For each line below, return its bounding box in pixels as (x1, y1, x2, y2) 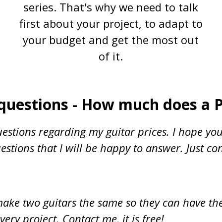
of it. (99, 49, 123, 63)
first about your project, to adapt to (19, 16, 203, 31)
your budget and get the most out (23, 32, 199, 47)
